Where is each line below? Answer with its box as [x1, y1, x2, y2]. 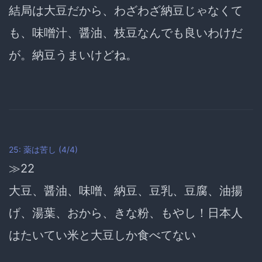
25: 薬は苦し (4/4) [9, 144, 78, 154]
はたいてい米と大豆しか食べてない [9, 227, 196, 242]
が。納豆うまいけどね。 [9, 47, 137, 62]
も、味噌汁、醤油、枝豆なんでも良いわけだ [9, 25, 243, 40]
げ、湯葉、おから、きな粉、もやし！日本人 [9, 205, 243, 220]
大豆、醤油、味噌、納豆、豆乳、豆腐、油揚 [9, 183, 243, 198]
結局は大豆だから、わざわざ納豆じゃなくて [9, 3, 243, 18]
